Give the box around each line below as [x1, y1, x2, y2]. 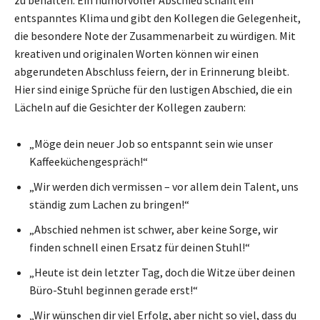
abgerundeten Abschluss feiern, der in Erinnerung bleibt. [14, 64, 289, 79]
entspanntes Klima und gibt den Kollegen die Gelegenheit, [14, 10, 301, 25]
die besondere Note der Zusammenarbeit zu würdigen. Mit [14, 28, 296, 43]
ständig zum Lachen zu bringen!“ [29, 196, 189, 211]
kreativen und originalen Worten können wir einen [14, 46, 259, 61]
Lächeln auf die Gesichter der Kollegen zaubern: [14, 99, 246, 114]
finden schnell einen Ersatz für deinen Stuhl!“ [29, 239, 250, 254]
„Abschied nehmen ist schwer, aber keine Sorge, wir [29, 221, 278, 236]
